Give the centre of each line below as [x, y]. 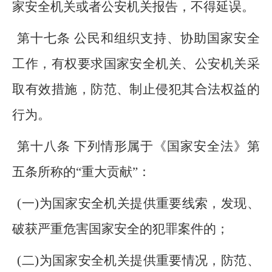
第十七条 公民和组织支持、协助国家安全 [138, 38]
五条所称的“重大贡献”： [82, 172]
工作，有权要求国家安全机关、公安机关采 [136, 64]
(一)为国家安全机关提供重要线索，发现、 [138, 203]
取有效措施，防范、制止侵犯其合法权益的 [136, 89]
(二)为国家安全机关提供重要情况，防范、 [138, 260]
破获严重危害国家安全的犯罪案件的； [121, 229]
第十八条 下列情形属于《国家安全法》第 [138, 146]
